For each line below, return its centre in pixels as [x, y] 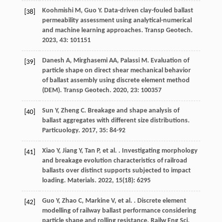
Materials [81, 181]
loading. [55, 181]
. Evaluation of [168, 61]
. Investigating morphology [157, 151]
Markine [97, 201]
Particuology [60, 131]
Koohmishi [57, 11]
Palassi [130, 61]
